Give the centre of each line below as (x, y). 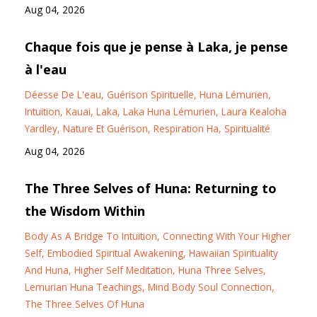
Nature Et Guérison (105, 129)
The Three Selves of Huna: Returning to (151, 189)
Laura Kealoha (254, 112)
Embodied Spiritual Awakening (115, 253)
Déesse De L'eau (63, 95)
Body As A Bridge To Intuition (91, 236)
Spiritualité (247, 129)
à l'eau (46, 70)
